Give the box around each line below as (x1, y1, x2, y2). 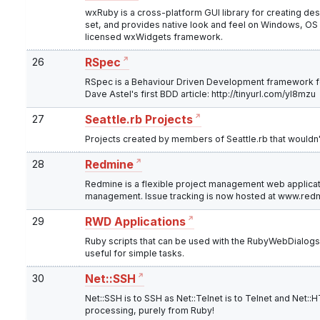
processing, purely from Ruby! (85, 305, 214, 316)
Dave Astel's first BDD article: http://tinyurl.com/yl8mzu (85, 89, 316, 100)
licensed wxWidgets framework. (85, 31, 223, 43)
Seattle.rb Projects (85, 113, 193, 127)
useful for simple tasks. (85, 248, 184, 259)
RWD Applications (85, 215, 186, 229)
